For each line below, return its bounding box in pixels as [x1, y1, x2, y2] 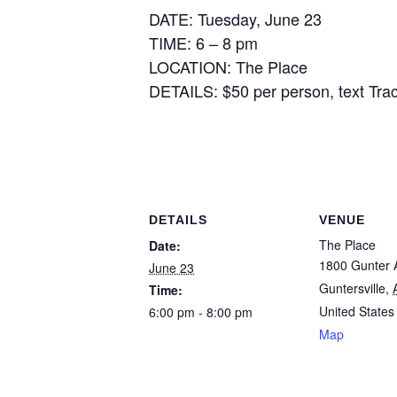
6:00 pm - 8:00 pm [149, 303, 253, 321]
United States [319, 302, 394, 320]
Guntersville [319, 279, 385, 297]
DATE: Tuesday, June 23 [149, 7, 322, 30]
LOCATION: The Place [149, 55, 307, 78]
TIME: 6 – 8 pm [149, 31, 258, 54]
